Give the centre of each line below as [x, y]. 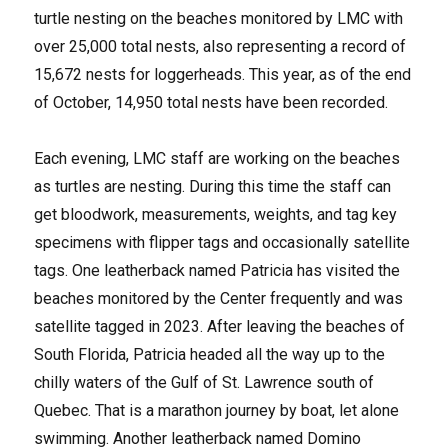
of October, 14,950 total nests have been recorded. [211, 102]
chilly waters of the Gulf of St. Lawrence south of [204, 382]
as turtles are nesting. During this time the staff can [213, 186]
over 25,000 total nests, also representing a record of [220, 46]
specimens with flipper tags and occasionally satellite [222, 242]
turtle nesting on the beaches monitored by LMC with [219, 18]
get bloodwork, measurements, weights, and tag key [216, 214]
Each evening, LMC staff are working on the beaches [217, 158]
